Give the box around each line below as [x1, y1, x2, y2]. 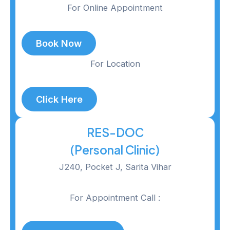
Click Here [36, 93, 83, 105]
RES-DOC [86, 124, 144, 140]
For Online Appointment [67, 3, 163, 13]
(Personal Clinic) [70, 142, 160, 157]
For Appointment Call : [70, 193, 160, 203]
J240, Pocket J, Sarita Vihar [59, 161, 171, 172]
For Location [90, 58, 140, 69]
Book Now [36, 37, 82, 49]
